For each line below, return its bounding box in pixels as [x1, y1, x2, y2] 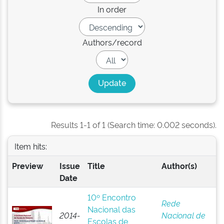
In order [97, 3, 126, 14]
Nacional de [161, 209, 205, 220]
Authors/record [82, 36, 142, 47]
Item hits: [14, 140, 47, 151]
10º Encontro [87, 191, 136, 202]
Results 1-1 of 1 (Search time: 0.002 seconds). [51, 119, 216, 130]
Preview [11, 160, 43, 171]
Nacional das [87, 203, 135, 214]
